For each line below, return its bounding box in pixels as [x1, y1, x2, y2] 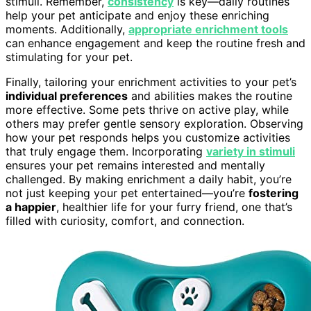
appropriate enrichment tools [128, 22, 288, 36]
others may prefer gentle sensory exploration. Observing [6, 116, 303, 131]
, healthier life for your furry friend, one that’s [56, 199, 292, 214]
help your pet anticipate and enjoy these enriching [6, 8, 269, 22]
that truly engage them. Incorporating [6, 144, 206, 158]
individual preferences [6, 88, 128, 103]
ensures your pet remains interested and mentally [6, 158, 265, 172]
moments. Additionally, [6, 22, 128, 36]
